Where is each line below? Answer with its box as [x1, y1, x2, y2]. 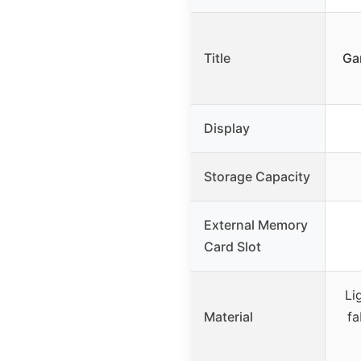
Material [204, 309, 253, 326]
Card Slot [204, 239, 261, 255]
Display [204, 120, 250, 137]
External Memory [204, 217, 308, 234]
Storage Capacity [204, 168, 310, 185]
